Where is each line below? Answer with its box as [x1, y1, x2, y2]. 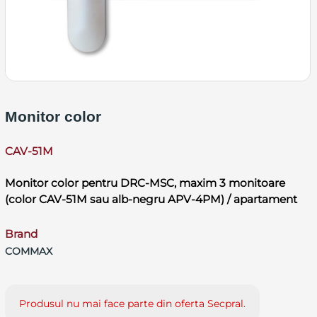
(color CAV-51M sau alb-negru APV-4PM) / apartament [4, 192, 297, 206]
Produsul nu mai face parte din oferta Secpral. [18, 296, 246, 310]
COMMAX [4, 244, 52, 258]
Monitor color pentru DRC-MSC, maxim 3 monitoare [4, 175, 285, 190]
